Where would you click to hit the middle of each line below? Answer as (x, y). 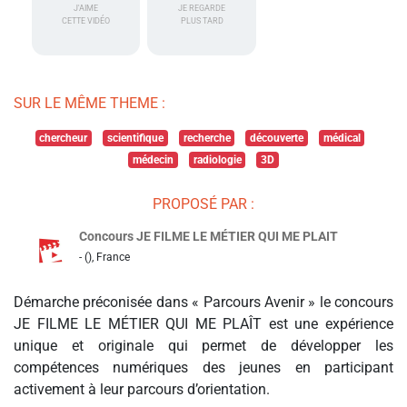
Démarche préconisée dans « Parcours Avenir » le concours (203, 303)
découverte (277, 139)
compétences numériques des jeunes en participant (203, 368)
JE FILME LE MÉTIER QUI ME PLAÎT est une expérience (203, 324)
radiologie (217, 160)
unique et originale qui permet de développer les (203, 346)
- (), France (104, 258)
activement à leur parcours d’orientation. (142, 390)
